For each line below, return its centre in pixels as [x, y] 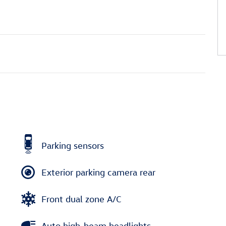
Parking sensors [73, 145]
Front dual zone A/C [81, 199]
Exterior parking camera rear [98, 172]
